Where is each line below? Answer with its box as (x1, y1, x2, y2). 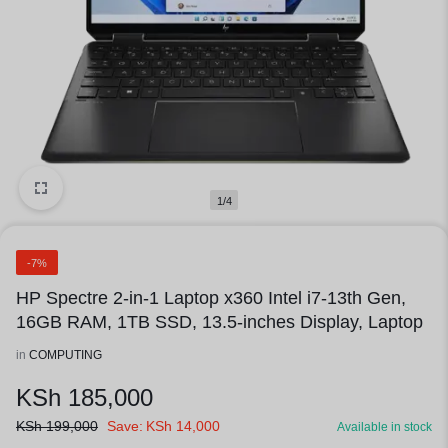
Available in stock (337, 420, 432, 434)
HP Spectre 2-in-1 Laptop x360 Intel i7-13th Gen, (16, 288, 406, 308)
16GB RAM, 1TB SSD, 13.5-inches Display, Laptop (16, 312, 423, 332)
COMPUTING (29, 348, 102, 362)
